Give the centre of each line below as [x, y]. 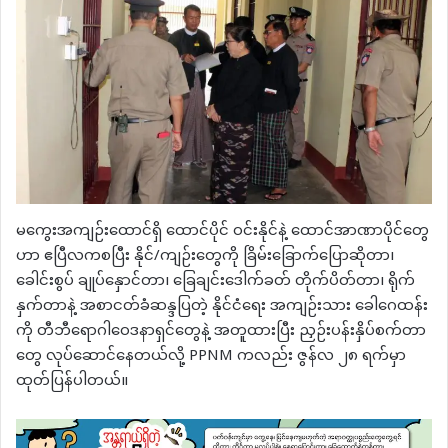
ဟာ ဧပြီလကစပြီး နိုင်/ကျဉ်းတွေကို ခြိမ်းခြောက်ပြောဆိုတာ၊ [205, 256]
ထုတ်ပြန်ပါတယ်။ [72, 381]
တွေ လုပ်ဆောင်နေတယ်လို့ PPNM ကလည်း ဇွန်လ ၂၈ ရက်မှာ [211, 356]
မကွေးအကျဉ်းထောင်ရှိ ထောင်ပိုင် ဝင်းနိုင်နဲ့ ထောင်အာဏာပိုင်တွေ [222, 231]
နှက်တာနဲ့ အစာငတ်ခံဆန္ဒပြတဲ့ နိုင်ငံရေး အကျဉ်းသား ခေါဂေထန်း [222, 306]
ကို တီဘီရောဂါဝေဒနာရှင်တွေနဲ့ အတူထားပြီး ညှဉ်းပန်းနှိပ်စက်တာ [221, 331]
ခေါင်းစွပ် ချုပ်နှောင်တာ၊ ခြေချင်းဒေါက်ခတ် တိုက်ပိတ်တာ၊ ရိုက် [215, 281]
